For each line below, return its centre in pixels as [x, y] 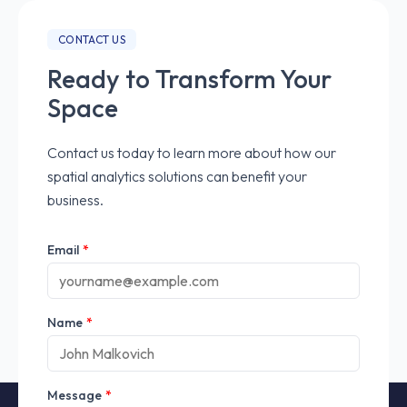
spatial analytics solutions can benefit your [177, 176]
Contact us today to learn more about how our [192, 153]
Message [74, 395]
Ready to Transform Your [189, 79]
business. [75, 200]
